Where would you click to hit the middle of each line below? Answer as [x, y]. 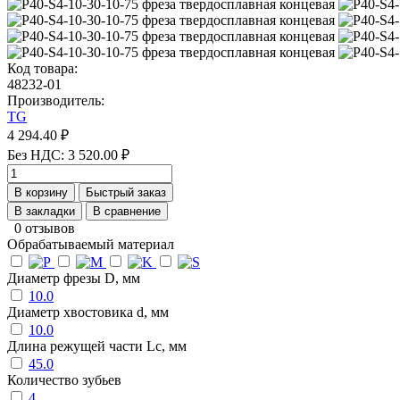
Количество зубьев [64, 379]
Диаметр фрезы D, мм [74, 278]
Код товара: [42, 68]
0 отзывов [45, 228]
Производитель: [56, 100]
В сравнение [127, 211]
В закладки [45, 211]
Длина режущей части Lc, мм [97, 346]
